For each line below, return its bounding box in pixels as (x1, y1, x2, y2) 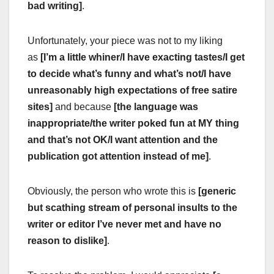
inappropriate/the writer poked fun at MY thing (28, 117, 239, 128)
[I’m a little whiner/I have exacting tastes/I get (38, 51, 245, 62)
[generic (198, 185, 236, 196)
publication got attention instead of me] (28, 150, 209, 161)
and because (53, 101, 114, 112)
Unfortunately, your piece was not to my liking (28, 35, 223, 46)
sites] (28, 101, 53, 112)
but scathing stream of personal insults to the (28, 202, 237, 213)
